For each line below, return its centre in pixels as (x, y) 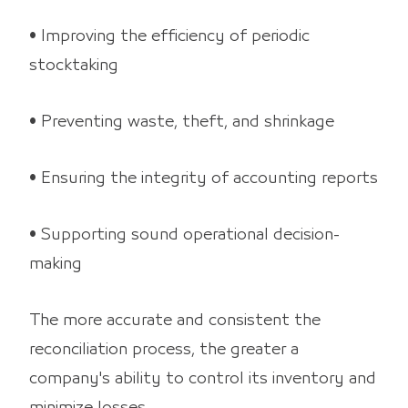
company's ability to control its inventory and (203, 378)
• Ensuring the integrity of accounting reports (204, 178)
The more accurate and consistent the (175, 320)
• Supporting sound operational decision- (184, 235)
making (56, 264)
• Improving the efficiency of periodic (169, 36)
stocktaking (74, 65)
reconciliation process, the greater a (164, 349)
